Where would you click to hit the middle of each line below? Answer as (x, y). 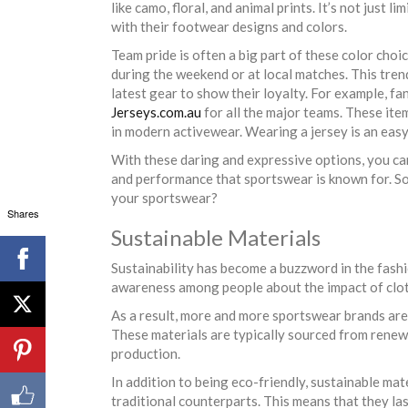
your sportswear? (164, 197)
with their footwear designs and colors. (232, 26)
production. (147, 353)
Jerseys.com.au (156, 112)
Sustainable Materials (216, 237)
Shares (23, 213)
